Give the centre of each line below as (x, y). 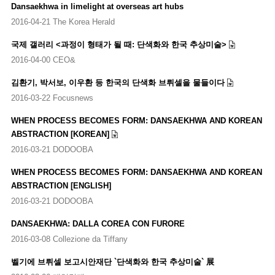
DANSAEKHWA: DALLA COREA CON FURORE (98, 223)
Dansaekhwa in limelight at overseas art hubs (97, 6)
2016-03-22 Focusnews (52, 98)
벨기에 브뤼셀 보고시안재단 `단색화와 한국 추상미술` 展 (112, 261)
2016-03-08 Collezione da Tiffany (69, 239)
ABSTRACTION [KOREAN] (60, 134)
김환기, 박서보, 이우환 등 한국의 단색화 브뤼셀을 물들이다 (118, 82)
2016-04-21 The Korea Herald (63, 22)
